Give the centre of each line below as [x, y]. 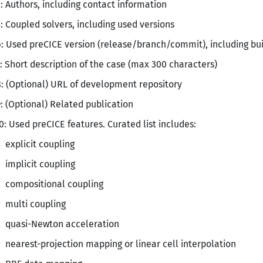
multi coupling [36, 204]
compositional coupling [54, 184]
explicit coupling [40, 144]
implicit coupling [40, 164]
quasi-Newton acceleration [62, 224]
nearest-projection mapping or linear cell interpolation [121, 244]
